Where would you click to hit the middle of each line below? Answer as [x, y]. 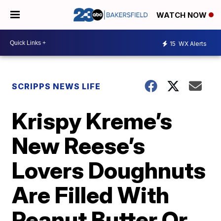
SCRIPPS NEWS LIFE [56, 86]
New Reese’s [79, 146]
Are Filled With [91, 195]
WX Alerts [192, 43]
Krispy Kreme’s [92, 121]
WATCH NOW [183, 15]
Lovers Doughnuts [109, 170]
